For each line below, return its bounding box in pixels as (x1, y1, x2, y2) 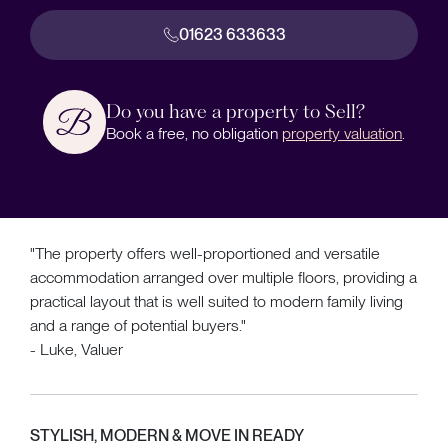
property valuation (282, 123, 403, 143)
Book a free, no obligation (106, 123, 283, 143)
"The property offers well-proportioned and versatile (30, 243, 380, 263)
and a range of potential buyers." (30, 315, 246, 335)
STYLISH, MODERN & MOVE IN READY (30, 425, 304, 445)
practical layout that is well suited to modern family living (30, 291, 403, 311)
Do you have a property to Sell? (106, 99, 366, 123)
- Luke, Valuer (30, 339, 123, 359)
